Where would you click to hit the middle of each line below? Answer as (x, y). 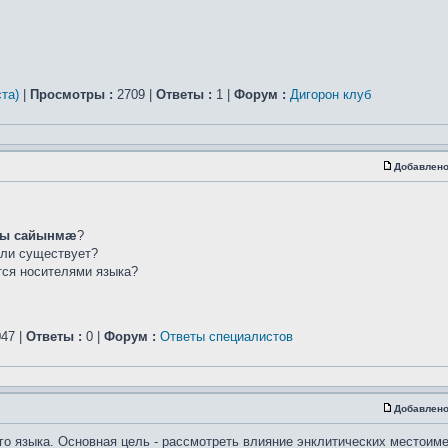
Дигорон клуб (330, 94)
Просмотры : (71, 94)
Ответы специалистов (226, 336)
